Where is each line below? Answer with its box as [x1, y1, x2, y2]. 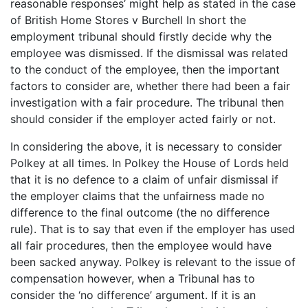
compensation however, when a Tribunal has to [10, 272, 255, 286]
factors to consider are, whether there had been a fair [10, 79, 290, 93]
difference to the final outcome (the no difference [10, 206, 269, 220]
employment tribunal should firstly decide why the [10, 30, 272, 44]
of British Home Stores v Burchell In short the [10, 13, 246, 27]
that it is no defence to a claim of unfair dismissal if [10, 173, 278, 187]
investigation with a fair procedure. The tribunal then [10, 96, 284, 110]
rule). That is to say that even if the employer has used [10, 222, 295, 236]
